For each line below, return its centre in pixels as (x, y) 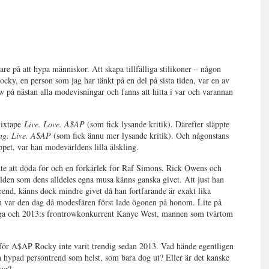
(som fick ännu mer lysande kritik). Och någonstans (140, 135)
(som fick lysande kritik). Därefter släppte (157, 124)
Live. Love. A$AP (55, 124)
